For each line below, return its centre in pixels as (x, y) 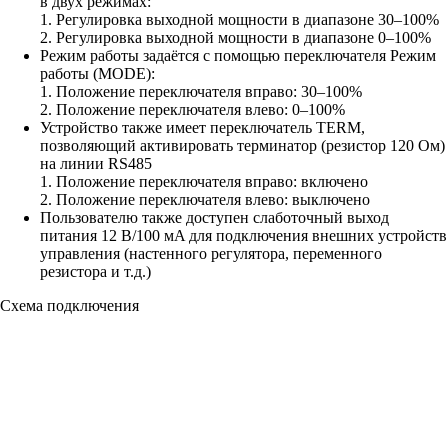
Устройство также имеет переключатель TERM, (202, 127)
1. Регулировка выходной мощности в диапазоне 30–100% (239, 19)
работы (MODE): (97, 73)
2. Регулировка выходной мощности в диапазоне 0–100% (235, 37)
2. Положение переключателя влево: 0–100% (192, 109)
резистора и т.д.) (95, 271)
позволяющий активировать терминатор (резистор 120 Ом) (242, 145)
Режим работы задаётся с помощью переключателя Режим (238, 55)
